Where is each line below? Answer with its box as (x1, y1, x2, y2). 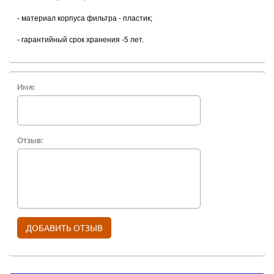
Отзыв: (17, 134, 43, 145)
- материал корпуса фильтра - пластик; (17, 13, 152, 23)
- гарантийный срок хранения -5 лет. (17, 35, 144, 44)
